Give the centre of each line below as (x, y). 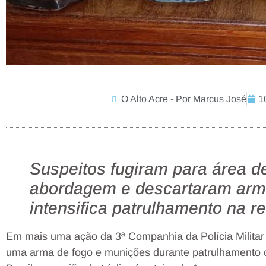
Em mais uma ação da (61, 236)
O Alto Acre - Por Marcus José (183, 99)
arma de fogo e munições (90, 252)
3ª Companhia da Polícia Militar (190, 236)
